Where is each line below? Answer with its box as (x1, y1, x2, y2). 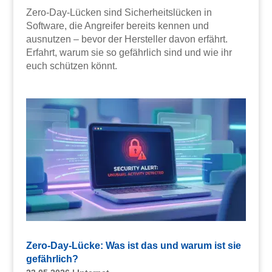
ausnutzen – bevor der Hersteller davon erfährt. (25, 33, 228, 44)
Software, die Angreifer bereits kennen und (25, 20, 209, 31)
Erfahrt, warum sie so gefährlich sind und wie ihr (25, 47, 232, 58)
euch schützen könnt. (25, 60, 117, 71)
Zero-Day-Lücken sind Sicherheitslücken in (25, 7, 212, 18)
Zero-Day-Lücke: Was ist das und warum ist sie (25, 240, 241, 251)
